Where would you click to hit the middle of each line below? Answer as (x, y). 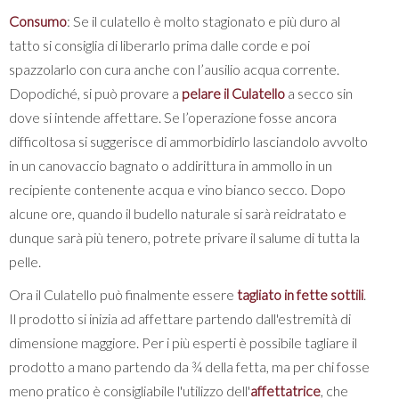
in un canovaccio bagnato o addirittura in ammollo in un (171, 165)
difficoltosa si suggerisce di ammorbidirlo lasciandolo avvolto (188, 141)
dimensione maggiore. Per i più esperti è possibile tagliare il (183, 342)
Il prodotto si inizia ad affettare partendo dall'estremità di (180, 318)
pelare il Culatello (235, 93)
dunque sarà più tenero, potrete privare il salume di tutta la (184, 237)
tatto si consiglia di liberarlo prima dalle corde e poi (159, 45)
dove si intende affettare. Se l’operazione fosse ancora (173, 117)
